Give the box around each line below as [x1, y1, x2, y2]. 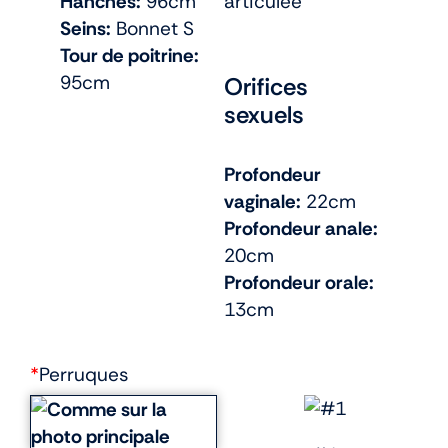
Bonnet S [111, 15, 194, 41]
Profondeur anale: [224, 216, 378, 242]
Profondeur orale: [224, 270, 374, 296]
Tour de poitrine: [60, 42, 199, 68]
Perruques [39, 361, 129, 387]
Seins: [60, 15, 111, 41]
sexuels [224, 99, 304, 131]
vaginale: [224, 189, 301, 215]
